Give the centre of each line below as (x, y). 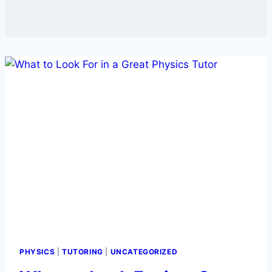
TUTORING (82, 252)
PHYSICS (37, 252)
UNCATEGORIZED (144, 252)
